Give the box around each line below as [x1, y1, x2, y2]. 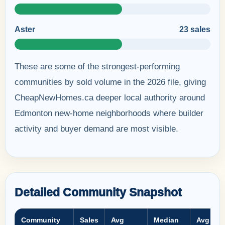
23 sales [179, 25, 210, 34]
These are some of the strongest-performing [15, 61, 180, 71]
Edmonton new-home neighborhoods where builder [15, 108, 203, 118]
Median [154, 215, 179, 224]
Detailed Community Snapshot [15, 185, 182, 199]
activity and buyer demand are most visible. [15, 124, 178, 134]
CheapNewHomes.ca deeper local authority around [15, 92, 205, 102]
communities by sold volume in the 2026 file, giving [15, 77, 206, 87]
